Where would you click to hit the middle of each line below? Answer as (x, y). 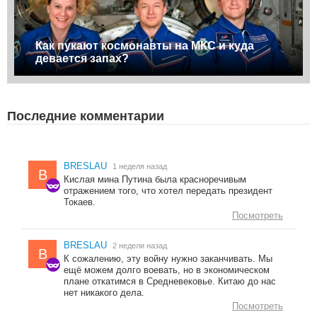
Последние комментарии (86, 116)
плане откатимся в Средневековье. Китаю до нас (170, 282)
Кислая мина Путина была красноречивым (155, 180)
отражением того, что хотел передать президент (168, 191)
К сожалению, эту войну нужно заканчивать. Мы (168, 259)
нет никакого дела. (104, 293)
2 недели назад (140, 246)
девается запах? (82, 59)
